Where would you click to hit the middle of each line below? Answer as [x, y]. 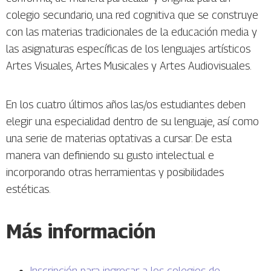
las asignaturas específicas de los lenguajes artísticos [128, 49]
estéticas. [28, 189]
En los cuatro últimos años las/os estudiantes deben [126, 105]
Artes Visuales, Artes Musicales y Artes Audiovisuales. [130, 66]
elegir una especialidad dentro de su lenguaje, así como [132, 122]
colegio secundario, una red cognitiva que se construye [132, 15]
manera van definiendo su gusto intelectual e [110, 155]
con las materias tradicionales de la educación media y [132, 32]
